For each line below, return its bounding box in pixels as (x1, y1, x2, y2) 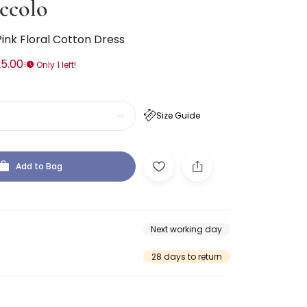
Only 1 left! (34, 58, 76, 71)
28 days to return (151, 250, 222, 262)
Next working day (151, 223, 222, 235)
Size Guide (156, 109, 200, 121)
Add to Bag (16, 160, 62, 172)
